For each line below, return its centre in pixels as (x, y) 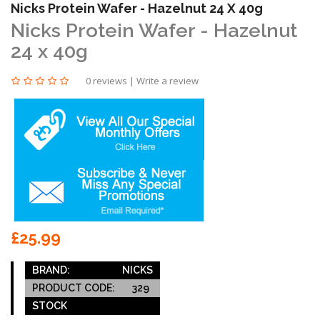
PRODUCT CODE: (74, 287)
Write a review (167, 80)
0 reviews (106, 80)
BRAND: (51, 270)
